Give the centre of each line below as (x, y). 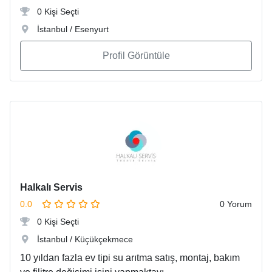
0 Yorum (236, 204)
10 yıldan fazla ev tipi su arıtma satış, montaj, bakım (130, 258)
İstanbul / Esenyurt (72, 29)
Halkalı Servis (51, 188)
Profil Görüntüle (136, 56)
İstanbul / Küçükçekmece (84, 240)
